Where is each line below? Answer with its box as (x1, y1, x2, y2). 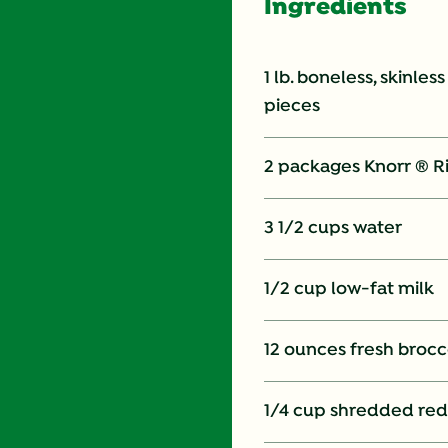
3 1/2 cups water (264, 218, 402, 240)
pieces (264, 96, 320, 118)
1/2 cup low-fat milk (264, 279, 434, 301)
